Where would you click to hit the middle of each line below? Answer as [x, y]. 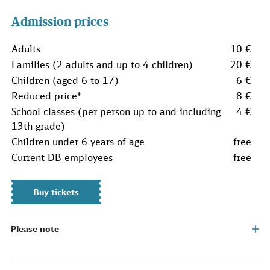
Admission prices [60, 21]
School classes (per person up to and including [116, 111]
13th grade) [38, 126]
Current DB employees [62, 157]
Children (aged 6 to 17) [65, 80]
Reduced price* [46, 96]
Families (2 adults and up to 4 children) [102, 64]
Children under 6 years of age [78, 142]
